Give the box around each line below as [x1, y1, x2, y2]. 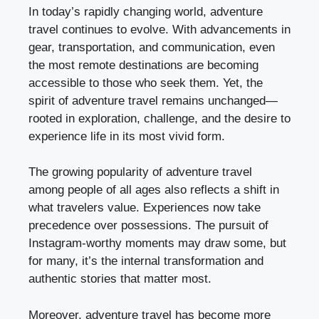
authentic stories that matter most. [28, 272, 211, 286]
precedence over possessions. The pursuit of [28, 219, 268, 233]
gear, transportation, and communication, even [28, 40, 275, 54]
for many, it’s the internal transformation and [28, 254, 263, 268]
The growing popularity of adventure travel [28, 165, 252, 179]
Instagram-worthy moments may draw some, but [28, 236, 286, 251]
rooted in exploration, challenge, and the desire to [28, 111, 291, 125]
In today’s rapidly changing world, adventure [28, 4, 263, 19]
